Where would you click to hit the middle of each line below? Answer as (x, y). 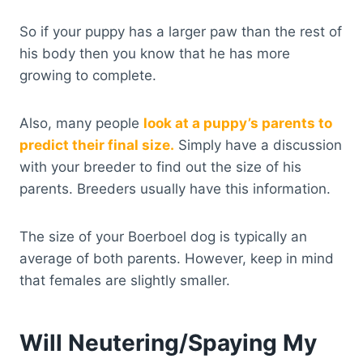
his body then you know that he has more (155, 53)
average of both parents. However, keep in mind (177, 258)
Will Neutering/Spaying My (168, 342)
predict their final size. (97, 145)
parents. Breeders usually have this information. (175, 188)
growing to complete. (88, 75)
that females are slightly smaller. (125, 280)
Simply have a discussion (258, 145)
